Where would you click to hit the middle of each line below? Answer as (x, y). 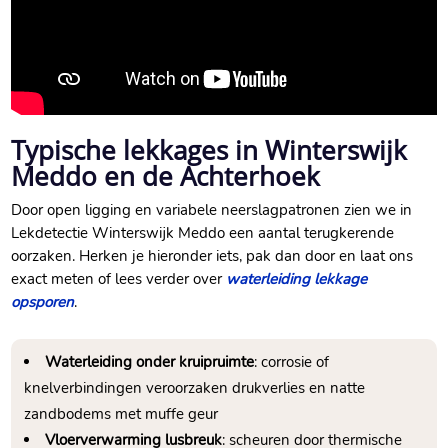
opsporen (43, 302)
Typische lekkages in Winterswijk (209, 150)
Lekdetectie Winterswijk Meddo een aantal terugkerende (203, 233)
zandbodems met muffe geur (121, 414)
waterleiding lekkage (297, 279)
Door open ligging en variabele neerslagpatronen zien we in (212, 210)
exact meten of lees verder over (119, 279)
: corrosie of (292, 362)
